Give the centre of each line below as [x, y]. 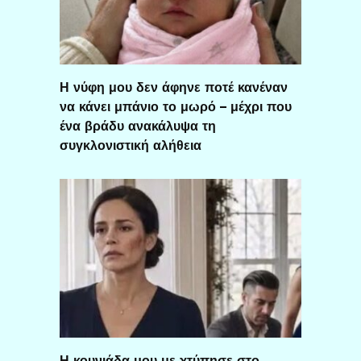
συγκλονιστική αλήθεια [131, 145]
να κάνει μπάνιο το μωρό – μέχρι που [176, 106]
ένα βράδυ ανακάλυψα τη [138, 126]
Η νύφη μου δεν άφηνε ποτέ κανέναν [174, 87]
